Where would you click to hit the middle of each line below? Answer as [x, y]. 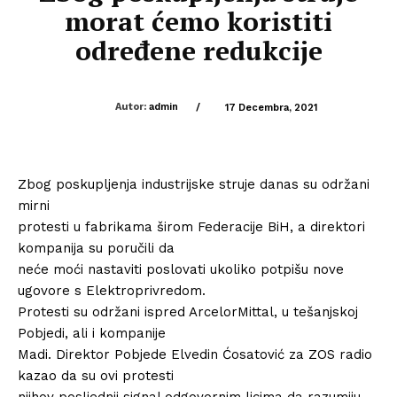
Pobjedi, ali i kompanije [92, 333]
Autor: [130, 107]
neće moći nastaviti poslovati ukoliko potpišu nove [181, 269]
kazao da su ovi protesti [96, 375]
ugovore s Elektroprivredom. [112, 290]
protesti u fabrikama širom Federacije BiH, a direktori [191, 226]
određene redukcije [198, 51]
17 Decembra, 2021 [271, 107]
